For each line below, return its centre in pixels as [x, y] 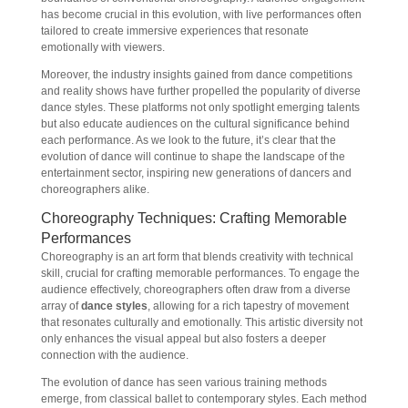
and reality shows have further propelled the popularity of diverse [200, 91]
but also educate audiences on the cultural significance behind [195, 124]
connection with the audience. [114, 355]
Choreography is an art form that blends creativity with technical [197, 257]
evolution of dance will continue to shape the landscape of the [193, 157]
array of [61, 306]
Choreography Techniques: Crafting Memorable [194, 218]
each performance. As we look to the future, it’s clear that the [188, 140]
